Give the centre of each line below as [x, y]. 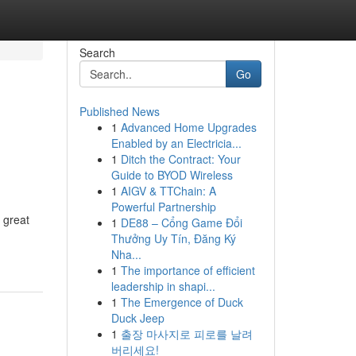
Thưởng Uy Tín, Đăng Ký [173, 238]
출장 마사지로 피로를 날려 [186, 334]
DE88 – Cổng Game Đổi [181, 222]
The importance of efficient [188, 270]
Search [97, 52]
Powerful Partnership [163, 207]
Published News [119, 111]
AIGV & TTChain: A [168, 191]
